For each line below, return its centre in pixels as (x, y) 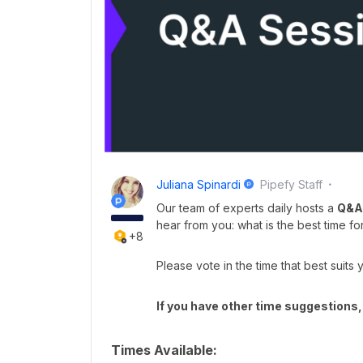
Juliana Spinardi (199, 185)
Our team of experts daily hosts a (247, 208)
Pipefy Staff (292, 185)
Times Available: (164, 350)
